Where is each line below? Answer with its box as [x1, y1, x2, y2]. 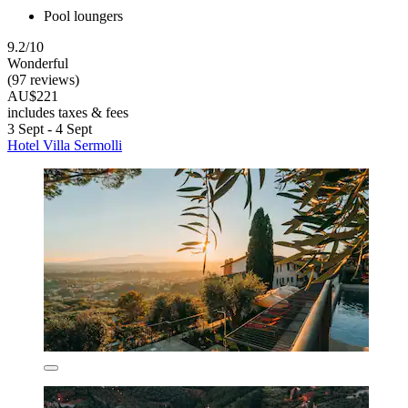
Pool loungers [44, 7, 123, 24]
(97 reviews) [7, 71, 79, 87]
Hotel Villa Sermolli [7, 137, 122, 153]
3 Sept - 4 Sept [7, 120, 92, 137]
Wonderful [7, 55, 68, 71]
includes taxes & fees [7, 104, 128, 120]
